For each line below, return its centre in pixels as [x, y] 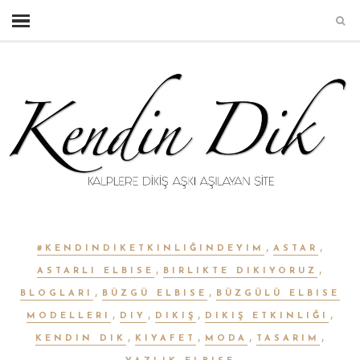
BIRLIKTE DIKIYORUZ [241, 271]
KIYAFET [165, 338]
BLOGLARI [57, 293]
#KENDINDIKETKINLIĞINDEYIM [150, 248]
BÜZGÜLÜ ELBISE [278, 293]
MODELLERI [68, 316]
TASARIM [288, 338]
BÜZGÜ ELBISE [155, 293]
